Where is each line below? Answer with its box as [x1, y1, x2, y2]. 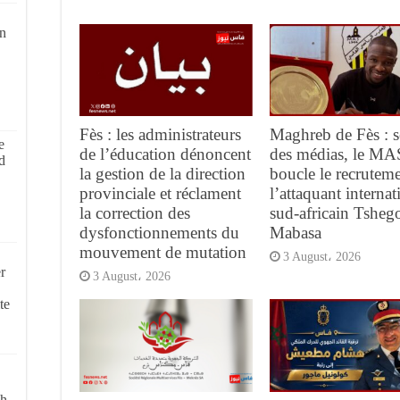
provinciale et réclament [79, 184, 241, 204]
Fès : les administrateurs [79, 125, 241, 145]
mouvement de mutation [79, 243, 246, 262]
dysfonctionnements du [79, 223, 239, 243]
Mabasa [269, 223, 321, 243]
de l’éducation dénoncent [79, 145, 251, 164]
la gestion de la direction [79, 164, 246, 184]
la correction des [79, 204, 190, 223]
